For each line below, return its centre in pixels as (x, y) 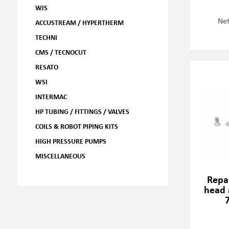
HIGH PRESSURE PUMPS (71, 141)
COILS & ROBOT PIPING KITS (76, 126)
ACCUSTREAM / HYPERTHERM (79, 22)
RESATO (47, 67)
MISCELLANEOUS (60, 156)
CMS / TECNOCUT (61, 52)
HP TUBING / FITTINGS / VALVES (82, 111)
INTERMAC (51, 96)
